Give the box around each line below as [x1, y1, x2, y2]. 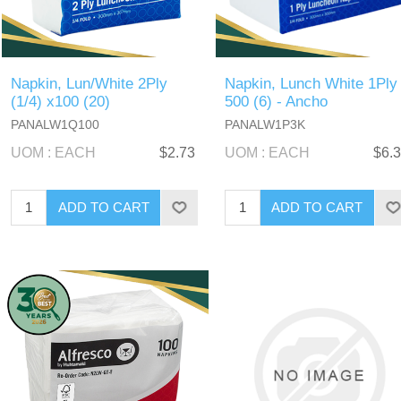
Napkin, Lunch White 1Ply [224, 74, 397, 92]
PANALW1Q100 [11, 116, 100, 132]
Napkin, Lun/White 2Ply [11, 74, 168, 92]
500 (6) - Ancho [224, 92, 328, 110]
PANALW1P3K [224, 116, 305, 132]
